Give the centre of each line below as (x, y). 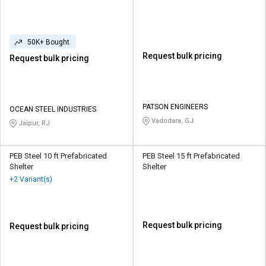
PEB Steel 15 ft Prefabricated (191, 156)
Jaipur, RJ (33, 123)
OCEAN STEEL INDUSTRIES (53, 109)
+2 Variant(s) (31, 179)
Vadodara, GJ (172, 121)
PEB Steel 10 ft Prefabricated (58, 156)
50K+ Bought (48, 42)
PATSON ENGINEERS (175, 107)
